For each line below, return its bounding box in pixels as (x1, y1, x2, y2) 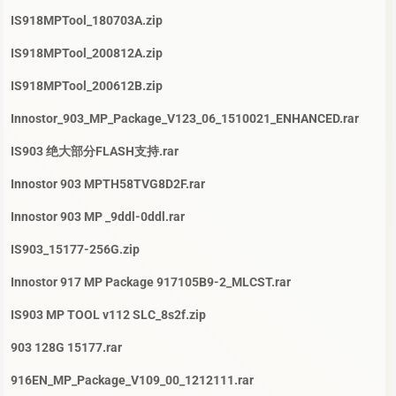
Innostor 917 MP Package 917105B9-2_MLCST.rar (11, 275, 291, 290)
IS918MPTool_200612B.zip (11, 79, 163, 94)
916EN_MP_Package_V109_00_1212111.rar (11, 373, 254, 388)
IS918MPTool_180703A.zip (11, 13, 163, 28)
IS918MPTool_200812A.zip (11, 46, 163, 61)
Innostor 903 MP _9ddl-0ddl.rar (11, 209, 185, 225)
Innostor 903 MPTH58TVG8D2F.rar (11, 177, 205, 192)
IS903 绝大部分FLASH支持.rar (11, 144, 179, 159)
